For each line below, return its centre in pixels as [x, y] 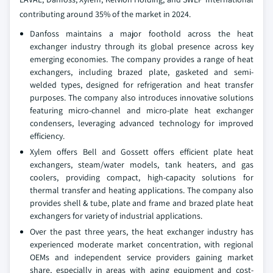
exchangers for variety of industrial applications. [116, 216]
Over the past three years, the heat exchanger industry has [142, 232]
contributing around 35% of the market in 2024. [105, 14]
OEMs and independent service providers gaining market [142, 257]
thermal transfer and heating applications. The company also [142, 190]
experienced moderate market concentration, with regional [142, 244]
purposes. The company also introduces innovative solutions [142, 97]
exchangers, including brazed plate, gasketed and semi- [142, 72]
